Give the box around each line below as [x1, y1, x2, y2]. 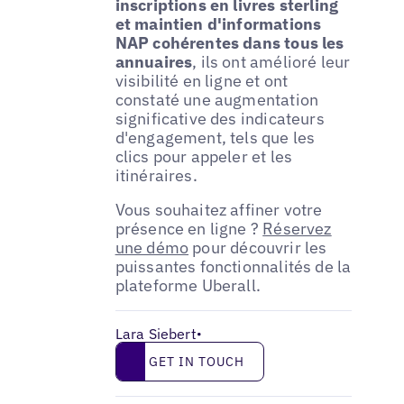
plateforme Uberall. [115, 275, 262, 297]
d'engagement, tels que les [115, 127, 316, 149]
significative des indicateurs [115, 108, 325, 130]
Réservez [262, 218, 332, 240]
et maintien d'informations [115, 14, 322, 35]
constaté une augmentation [115, 89, 319, 111]
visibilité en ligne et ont [115, 70, 289, 92]
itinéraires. [115, 165, 197, 187]
